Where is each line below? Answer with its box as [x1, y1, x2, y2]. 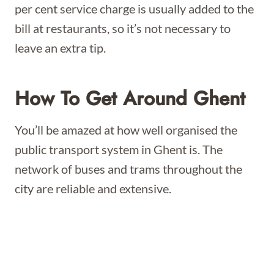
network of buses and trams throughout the [15, 161, 242, 176]
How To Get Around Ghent [15, 84, 245, 113]
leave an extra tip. [15, 40, 108, 55]
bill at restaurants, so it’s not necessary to [15, 21, 231, 35]
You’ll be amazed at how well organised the [15, 122, 237, 137]
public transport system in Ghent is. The [15, 142, 223, 157]
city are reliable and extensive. [15, 181, 171, 196]
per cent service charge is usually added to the [15, 1, 254, 16]
